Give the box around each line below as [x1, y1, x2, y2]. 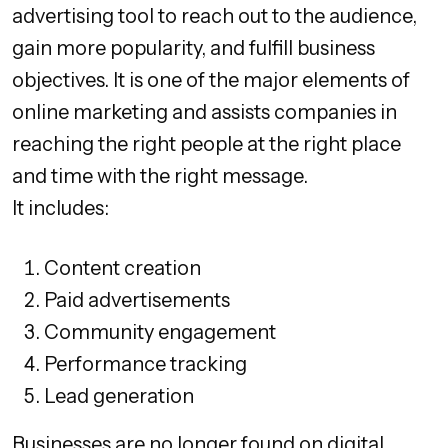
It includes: [12, 196, 109, 221]
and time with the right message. [12, 164, 308, 189]
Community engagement [44, 320, 276, 345]
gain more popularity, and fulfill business [12, 36, 375, 61]
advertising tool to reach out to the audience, [12, 4, 417, 29]
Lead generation [44, 384, 194, 409]
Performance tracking [44, 352, 247, 377]
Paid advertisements [44, 288, 230, 313]
